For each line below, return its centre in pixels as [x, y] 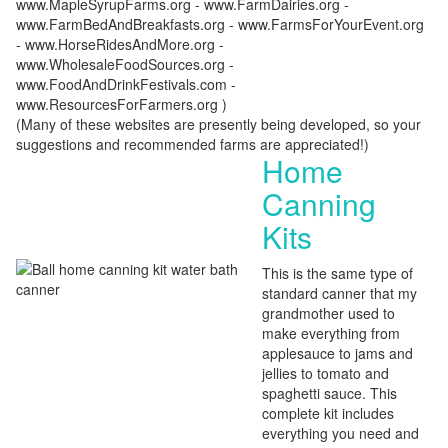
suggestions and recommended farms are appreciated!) [192, 144]
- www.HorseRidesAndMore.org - [120, 44]
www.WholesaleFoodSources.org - [125, 64]
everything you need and [340, 433]
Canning [319, 203]
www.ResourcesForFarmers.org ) [121, 104]
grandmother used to [328, 313]
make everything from [331, 333]
